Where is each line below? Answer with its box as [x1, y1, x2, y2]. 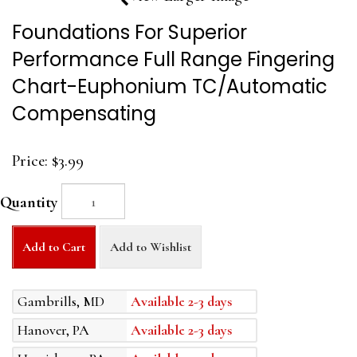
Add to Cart [22, 239, 85, 256]
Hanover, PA [18, 321, 89, 339]
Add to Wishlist [110, 239, 191, 256]
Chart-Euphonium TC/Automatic [12, 73, 328, 100]
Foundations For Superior [12, 19, 247, 46]
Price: [12, 151, 48, 171]
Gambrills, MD [18, 292, 104, 311]
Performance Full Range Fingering [12, 46, 335, 73]
